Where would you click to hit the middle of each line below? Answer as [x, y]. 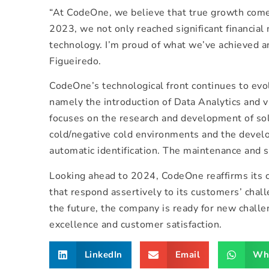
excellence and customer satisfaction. [136, 224]
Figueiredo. [75, 61]
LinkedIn [103, 255]
